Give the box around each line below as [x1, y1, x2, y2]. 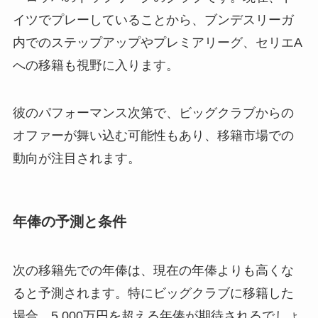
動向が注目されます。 [12, 151, 141, 166]
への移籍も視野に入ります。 [12, 57, 179, 72]
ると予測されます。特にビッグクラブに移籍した [12, 286, 294, 301]
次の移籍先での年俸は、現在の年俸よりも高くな [12, 263, 294, 278]
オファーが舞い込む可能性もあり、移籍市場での [12, 128, 294, 143]
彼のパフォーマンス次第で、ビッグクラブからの [12, 106, 294, 121]
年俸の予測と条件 [12, 213, 126, 229]
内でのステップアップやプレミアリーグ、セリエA [12, 35, 302, 50]
